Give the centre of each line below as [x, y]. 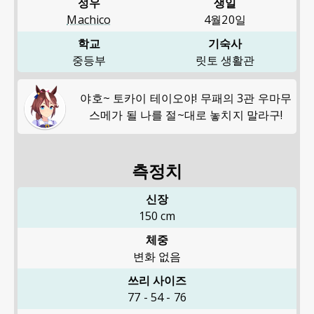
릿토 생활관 [225, 60]
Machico [89, 20]
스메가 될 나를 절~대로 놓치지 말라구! [186, 115]
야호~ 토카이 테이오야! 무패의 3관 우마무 [186, 98]
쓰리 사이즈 [157, 280]
